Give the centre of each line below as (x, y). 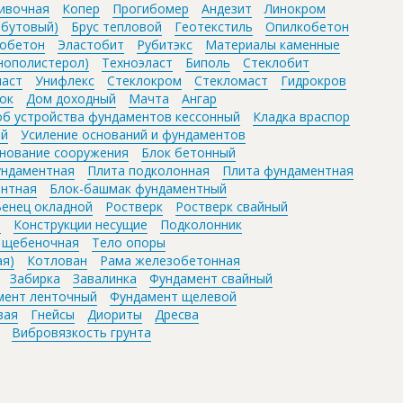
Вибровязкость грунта (81, 332)
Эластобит (91, 44)
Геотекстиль (214, 26)
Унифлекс (65, 80)
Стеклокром (144, 80)
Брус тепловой (116, 26)
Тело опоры (129, 242)
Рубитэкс (165, 44)
